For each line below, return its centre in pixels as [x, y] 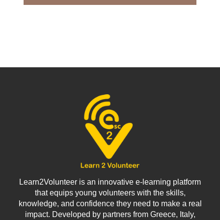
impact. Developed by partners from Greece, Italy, [110, 214]
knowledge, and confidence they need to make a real [110, 203]
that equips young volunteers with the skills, [110, 192]
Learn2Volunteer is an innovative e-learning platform [110, 182]
